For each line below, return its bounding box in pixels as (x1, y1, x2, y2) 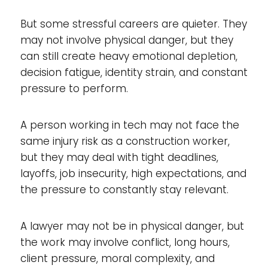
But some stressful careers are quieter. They (20, 17, 247, 31)
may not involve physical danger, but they (20, 33, 233, 47)
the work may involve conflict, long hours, (20, 235, 230, 249)
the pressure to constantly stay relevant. (20, 182, 229, 197)
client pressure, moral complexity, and (20, 251, 215, 266)
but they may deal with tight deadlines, (20, 150, 218, 165)
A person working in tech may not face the (20, 118, 239, 132)
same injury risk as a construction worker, (20, 134, 230, 148)
